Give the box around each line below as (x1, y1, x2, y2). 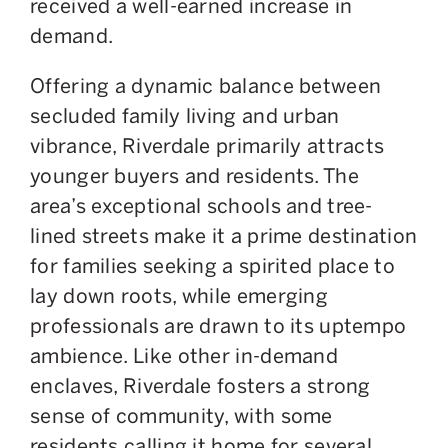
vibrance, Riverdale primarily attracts (30, 133, 385, 158)
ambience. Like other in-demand (30, 343, 338, 368)
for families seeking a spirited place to (30, 253, 395, 278)
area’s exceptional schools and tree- (30, 193, 373, 218)
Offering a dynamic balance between (30, 73, 382, 98)
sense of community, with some (30, 403, 333, 428)
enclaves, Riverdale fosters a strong (30, 373, 371, 398)
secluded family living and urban (30, 103, 340, 128)
